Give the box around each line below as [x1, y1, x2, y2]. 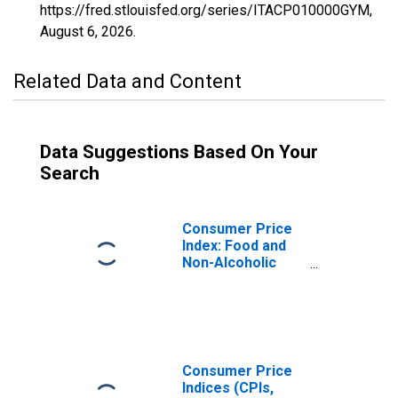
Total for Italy [182, 305, 273, 322]
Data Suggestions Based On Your [40, 141, 318, 163]
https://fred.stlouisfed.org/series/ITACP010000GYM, [40, 2, 372, 19]
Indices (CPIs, [182, 379, 274, 396]
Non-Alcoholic [182, 254, 276, 271]
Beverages [182, 271, 257, 288]
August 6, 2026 [40, 23, 133, 40]
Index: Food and [182, 237, 286, 254]
